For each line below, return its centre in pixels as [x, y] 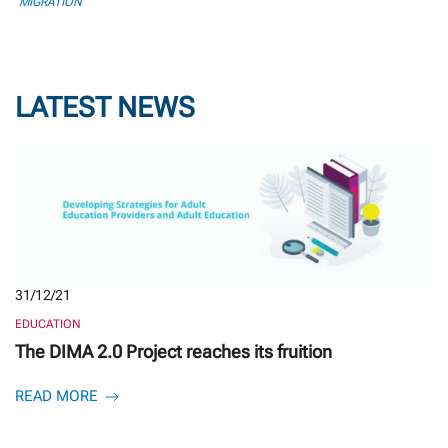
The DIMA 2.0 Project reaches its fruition [173, 352]
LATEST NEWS [105, 108]
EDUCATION [48, 324]
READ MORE [58, 396]
